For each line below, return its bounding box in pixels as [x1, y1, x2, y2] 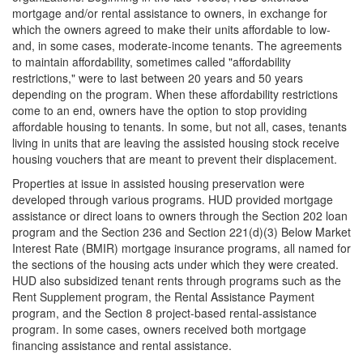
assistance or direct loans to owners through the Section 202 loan [12, 207, 348, 224]
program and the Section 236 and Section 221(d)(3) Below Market [12, 224, 351, 240]
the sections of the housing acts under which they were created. [12, 256, 339, 272]
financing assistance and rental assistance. [12, 337, 232, 353]
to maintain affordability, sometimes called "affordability [12, 53, 291, 70]
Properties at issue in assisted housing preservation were [12, 175, 305, 191]
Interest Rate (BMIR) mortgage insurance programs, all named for [12, 240, 351, 256]
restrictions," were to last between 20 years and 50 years [12, 70, 303, 86]
